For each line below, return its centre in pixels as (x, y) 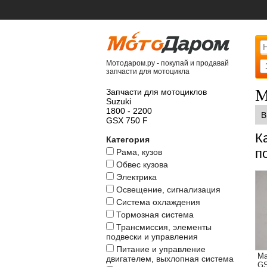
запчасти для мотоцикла (148, 72)
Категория (128, 139)
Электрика (136, 177)
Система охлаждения (158, 202)
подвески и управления (152, 237)
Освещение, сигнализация (168, 190)
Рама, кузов (139, 152)
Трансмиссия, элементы (164, 227)
